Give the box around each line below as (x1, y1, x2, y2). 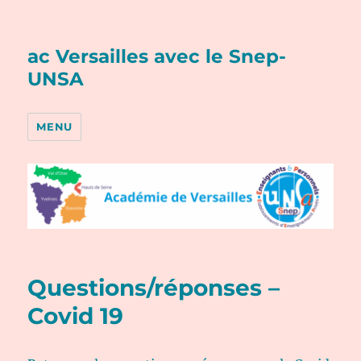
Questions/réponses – (27, 273, 280, 301)
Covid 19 (27, 301, 124, 330)
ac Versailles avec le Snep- (27, 45, 287, 68)
